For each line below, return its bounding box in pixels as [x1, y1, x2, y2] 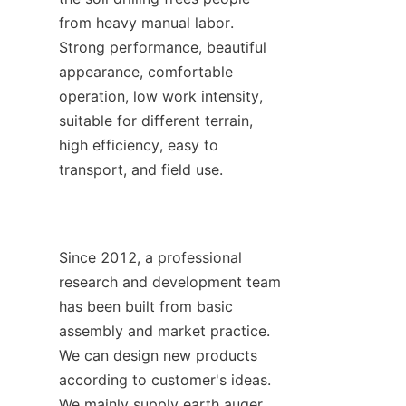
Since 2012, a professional [59, 247, 242, 266]
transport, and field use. [59, 159, 223, 179]
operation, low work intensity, [59, 86, 263, 105]
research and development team [59, 272, 281, 291]
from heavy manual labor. [59, 13, 234, 32]
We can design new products [59, 345, 257, 364]
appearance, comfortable [59, 62, 233, 81]
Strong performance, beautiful [59, 37, 266, 56]
